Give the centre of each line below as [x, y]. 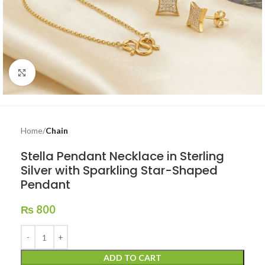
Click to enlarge [63, 72]
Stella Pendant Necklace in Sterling [122, 156]
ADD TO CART [132, 258]
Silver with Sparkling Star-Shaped [119, 170]
